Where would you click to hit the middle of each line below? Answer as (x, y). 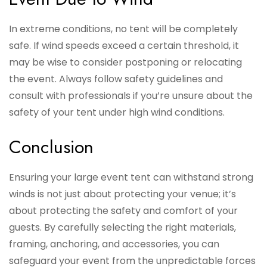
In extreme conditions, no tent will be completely (123, 29)
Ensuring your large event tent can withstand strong (131, 178)
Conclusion (51, 147)
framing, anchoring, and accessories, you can (114, 244)
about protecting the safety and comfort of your (123, 211)
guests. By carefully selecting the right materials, (122, 228)
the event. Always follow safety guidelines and (116, 79)
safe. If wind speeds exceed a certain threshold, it (124, 46)
